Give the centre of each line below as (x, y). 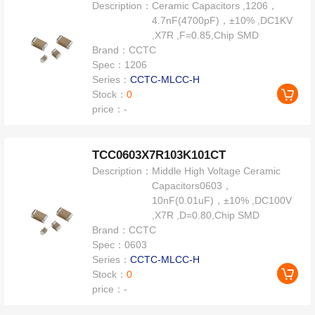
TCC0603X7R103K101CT (159, 155)
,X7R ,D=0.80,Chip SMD (206, 216)
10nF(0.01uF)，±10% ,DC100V (222, 201)
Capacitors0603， (192, 186)
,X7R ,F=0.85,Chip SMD (206, 36)
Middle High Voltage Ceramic (217, 171)
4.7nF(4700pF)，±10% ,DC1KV (223, 21)
